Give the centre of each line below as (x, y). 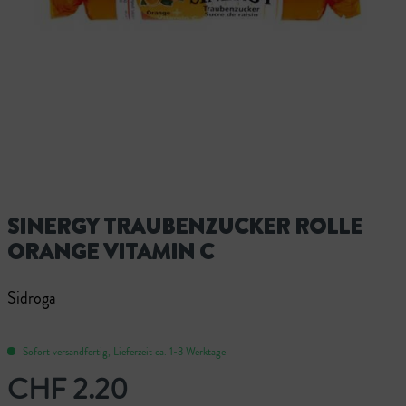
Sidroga (32, 298)
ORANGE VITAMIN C (111, 251)
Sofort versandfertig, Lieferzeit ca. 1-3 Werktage (123, 351)
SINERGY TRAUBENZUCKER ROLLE (185, 226)
